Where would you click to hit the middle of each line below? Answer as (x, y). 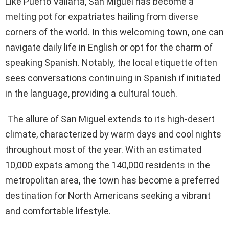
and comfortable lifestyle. (58, 211)
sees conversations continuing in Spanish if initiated (113, 78)
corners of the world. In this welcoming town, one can (114, 32)
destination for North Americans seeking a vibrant (108, 195)
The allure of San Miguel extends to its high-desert (110, 119)
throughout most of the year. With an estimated (103, 149)
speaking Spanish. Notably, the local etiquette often (111, 62)
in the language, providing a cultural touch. (91, 93)
